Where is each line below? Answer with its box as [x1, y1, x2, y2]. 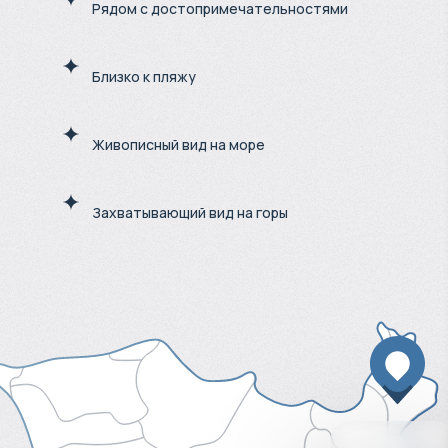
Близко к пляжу [92, 66, 196, 86]
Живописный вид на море [92, 134, 265, 154]
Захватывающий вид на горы [92, 202, 288, 222]
